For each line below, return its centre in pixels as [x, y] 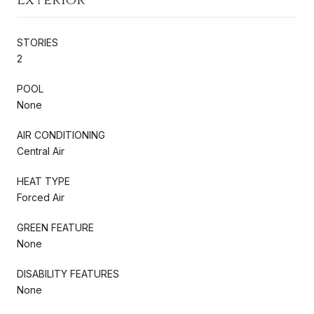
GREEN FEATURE [55, 227]
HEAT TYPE [43, 181]
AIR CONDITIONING [61, 135]
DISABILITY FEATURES [68, 273]
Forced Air [41, 197]
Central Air [41, 151]
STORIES [37, 42]
